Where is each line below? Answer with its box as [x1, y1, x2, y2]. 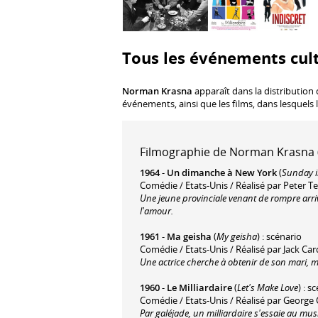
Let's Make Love [237, 280, 298, 294]
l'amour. [140, 204, 173, 217]
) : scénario [257, 229, 302, 243]
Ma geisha [167, 229, 212, 243]
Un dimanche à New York [167, 165, 277, 179]
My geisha [216, 229, 257, 243]
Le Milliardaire [167, 280, 232, 294]
